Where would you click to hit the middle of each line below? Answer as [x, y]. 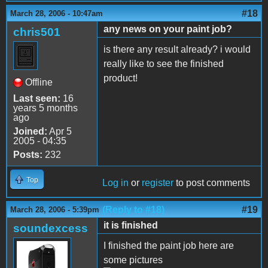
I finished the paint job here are [169, 245]
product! [121, 78]
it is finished [131, 225]
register [158, 182]
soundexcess [51, 228]
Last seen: [37, 98]
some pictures [133, 260]
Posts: [28, 154]
